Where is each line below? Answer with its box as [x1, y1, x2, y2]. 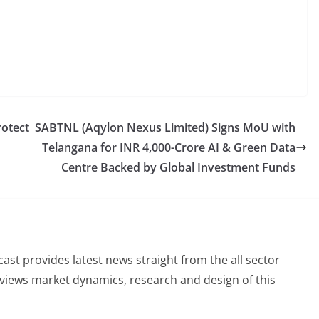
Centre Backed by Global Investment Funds [61, 159, 296, 175]
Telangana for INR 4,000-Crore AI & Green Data [42, 140, 296, 155]
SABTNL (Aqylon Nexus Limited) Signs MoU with [35, 120, 296, 135]
